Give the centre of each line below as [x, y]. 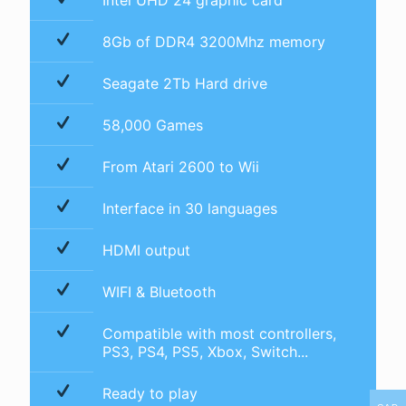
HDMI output [146, 250]
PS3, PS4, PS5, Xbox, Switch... [205, 352]
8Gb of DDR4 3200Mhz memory [214, 42]
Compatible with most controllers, [219, 333]
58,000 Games [153, 125]
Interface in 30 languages [190, 208]
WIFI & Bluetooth [159, 292]
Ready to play [150, 393]
